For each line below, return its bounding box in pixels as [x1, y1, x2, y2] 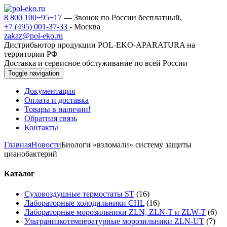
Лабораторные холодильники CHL [24, 198, 144, 207]
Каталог [4, 169, 34, 178]
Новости [31, 140, 61, 149]
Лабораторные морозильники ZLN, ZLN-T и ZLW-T [24, 207, 206, 216]
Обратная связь [24, 114, 77, 123]
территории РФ [4, 50, 58, 58]
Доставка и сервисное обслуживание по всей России [4, 59, 187, 67]
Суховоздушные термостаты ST [24, 189, 134, 198]
